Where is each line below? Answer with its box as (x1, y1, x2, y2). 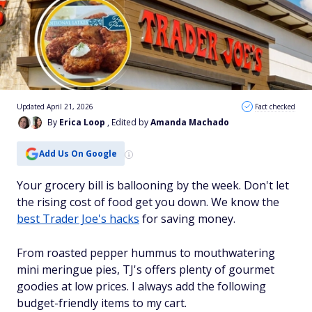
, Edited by (107, 116, 150, 128)
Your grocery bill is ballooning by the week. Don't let (17, 178, 289, 193)
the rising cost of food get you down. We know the (17, 194, 279, 210)
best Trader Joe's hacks (17, 211, 139, 226)
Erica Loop (59, 116, 105, 128)
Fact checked (255, 102, 295, 111)
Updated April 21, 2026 (17, 102, 93, 111)
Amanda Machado (150, 116, 229, 128)
